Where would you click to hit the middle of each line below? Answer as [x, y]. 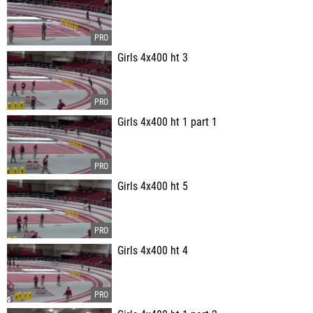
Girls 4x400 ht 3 [153, 58]
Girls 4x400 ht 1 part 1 [167, 122]
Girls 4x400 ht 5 [153, 187]
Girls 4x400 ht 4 [153, 251]
